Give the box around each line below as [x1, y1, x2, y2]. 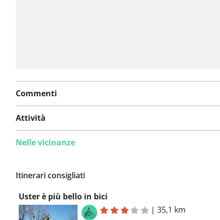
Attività [16, 112, 46, 124]
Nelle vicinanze [16, 137, 75, 148]
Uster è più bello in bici [19, 191, 108, 202]
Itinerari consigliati [16, 170, 85, 181]
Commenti [16, 88, 57, 99]
